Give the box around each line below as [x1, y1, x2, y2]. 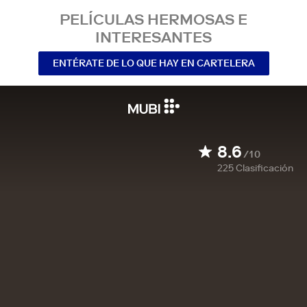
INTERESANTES [95, 27, 212, 47]
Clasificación [236, 162, 293, 174]
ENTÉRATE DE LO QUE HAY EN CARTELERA [52, 56, 255, 69]
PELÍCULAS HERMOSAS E [60, 10, 247, 29]
